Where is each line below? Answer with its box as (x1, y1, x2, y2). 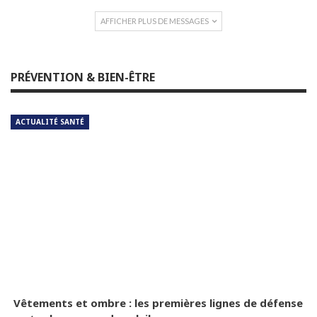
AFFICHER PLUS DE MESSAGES (100, 16, 210, 25)
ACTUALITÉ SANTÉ (16, 116, 84, 127)
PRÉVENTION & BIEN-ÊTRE (11, 69, 155, 85)
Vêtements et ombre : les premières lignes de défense (11, 295, 303, 310)
